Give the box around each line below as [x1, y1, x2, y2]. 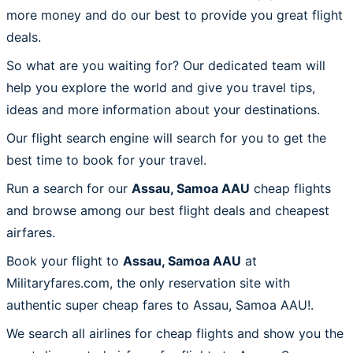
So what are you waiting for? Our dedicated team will [6, 57, 325, 73]
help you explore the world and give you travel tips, [6, 79, 315, 95]
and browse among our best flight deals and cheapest [6, 202, 329, 218]
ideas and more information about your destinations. [6, 101, 320, 117]
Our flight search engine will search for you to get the [6, 129, 326, 146]
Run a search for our [6, 180, 132, 196]
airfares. [6, 224, 55, 240]
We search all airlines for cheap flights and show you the [6, 325, 344, 341]
